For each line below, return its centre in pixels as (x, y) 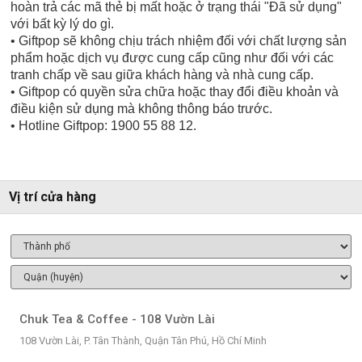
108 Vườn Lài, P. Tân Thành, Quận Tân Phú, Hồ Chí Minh (143, 340)
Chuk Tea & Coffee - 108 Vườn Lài (117, 319)
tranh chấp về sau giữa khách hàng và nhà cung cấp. (162, 74)
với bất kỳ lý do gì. (63, 23)
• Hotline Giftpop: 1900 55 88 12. (104, 125)
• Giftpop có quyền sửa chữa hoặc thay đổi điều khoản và (175, 91)
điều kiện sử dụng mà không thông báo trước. (142, 108)
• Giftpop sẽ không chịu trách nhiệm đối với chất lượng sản (179, 40)
